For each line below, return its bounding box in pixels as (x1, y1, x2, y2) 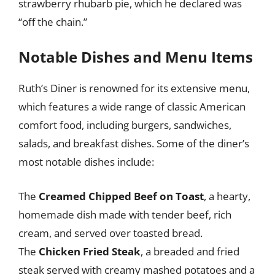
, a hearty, (204, 188, 250, 203)
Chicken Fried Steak (39, 244, 141, 258)
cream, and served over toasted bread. (18, 225, 203, 240)
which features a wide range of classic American (18, 99, 246, 114)
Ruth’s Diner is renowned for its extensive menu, (18, 81, 250, 95)
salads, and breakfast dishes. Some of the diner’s (18, 136, 249, 150)
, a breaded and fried (141, 244, 239, 258)
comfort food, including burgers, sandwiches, (18, 118, 231, 132)
